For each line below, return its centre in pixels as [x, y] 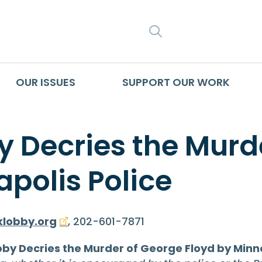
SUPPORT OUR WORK [176, 82]
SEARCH [193, 31]
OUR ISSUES [45, 82]
